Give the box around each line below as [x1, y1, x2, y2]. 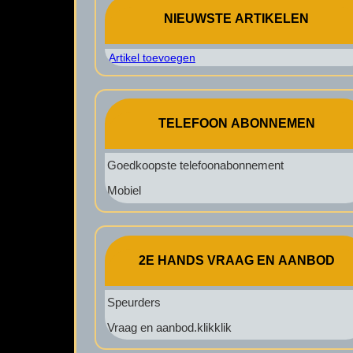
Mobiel [106, 183, 141, 197]
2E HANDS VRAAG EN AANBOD [138, 253, 335, 267]
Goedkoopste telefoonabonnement [106, 158, 284, 173]
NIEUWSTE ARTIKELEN [164, 12, 310, 26]
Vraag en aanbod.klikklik [106, 320, 232, 334]
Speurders [106, 295, 161, 309]
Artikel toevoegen [108, 50, 195, 64]
